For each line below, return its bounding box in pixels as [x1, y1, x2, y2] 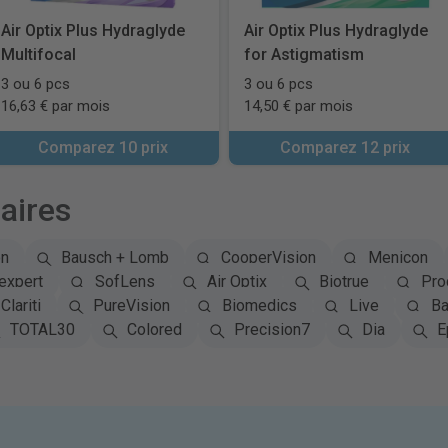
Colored [126, 320, 182, 339]
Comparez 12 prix [280, 138, 411, 157]
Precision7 [233, 320, 310, 339]
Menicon [367, 248, 428, 267]
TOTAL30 [9, 320, 75, 339]
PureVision [92, 296, 170, 315]
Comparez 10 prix [37, 138, 168, 157]
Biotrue [318, 272, 369, 291]
